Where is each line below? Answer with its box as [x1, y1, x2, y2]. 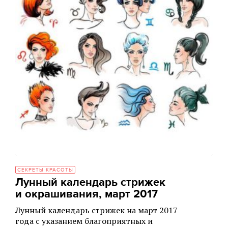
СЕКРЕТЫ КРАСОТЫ [17, 167, 73, 173]
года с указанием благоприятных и [15, 215, 153, 226]
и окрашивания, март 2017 [15, 187, 158, 201]
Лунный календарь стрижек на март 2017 [15, 205, 178, 216]
